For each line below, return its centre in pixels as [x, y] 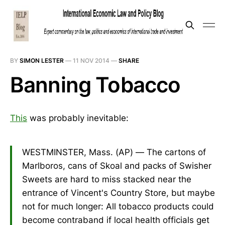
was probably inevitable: [78, 118]
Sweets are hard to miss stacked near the [107, 179]
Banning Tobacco [95, 85]
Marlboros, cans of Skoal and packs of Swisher [117, 165]
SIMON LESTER [42, 61]
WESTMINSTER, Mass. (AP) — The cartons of [114, 152]
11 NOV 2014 [91, 61]
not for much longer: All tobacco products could [118, 206]
